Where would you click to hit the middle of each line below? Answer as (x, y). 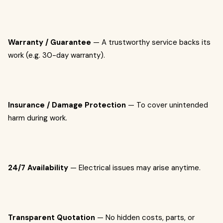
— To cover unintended (167, 105)
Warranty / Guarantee (50, 42)
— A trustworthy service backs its (151, 42)
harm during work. (38, 118)
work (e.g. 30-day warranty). (56, 55)
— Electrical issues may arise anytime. (134, 168)
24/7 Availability (38, 168)
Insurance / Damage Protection (67, 105)
